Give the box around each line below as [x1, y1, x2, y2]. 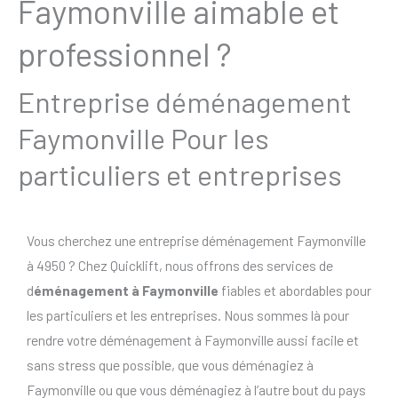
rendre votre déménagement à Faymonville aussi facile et [27, 331, 359, 349]
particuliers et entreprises [18, 157, 342, 192]
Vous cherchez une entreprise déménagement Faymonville [27, 232, 366, 250]
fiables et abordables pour [219, 282, 371, 299]
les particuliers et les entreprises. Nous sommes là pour [27, 306, 349, 324]
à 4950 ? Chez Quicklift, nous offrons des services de [27, 257, 333, 275]
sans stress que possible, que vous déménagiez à [27, 356, 314, 374]
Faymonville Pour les [18, 121, 269, 155]
